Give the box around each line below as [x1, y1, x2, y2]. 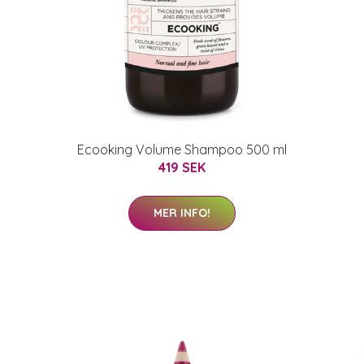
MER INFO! [154, 205, 210, 220]
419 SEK [158, 158, 206, 175]
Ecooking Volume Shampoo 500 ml [77, 141, 287, 158]
